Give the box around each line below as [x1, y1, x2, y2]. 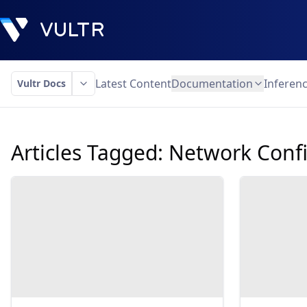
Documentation [171, 76, 253, 91]
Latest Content [95, 76, 171, 91]
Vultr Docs [17, 77, 66, 90]
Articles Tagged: [11, 138, 169, 167]
